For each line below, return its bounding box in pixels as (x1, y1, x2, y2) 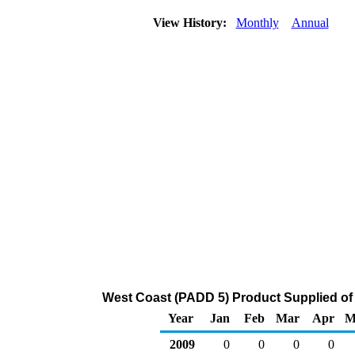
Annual (291, 16, 329, 29)
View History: (149, 16, 233, 29)
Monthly (235, 16, 279, 29)
